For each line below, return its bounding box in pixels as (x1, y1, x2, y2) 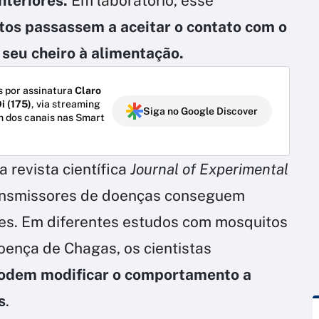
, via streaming (31, 98, 100, 110)
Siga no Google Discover (143, 105, 258, 117)
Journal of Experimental (127, 159, 288, 178)
